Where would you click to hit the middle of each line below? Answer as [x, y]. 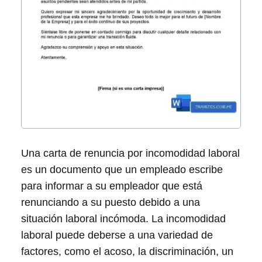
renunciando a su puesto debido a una [111, 202]
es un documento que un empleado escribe [122, 169]
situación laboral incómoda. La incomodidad [123, 218]
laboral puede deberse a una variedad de [117, 235]
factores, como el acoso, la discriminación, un [127, 251]
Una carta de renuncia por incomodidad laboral [130, 153]
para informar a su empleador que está [112, 186]
